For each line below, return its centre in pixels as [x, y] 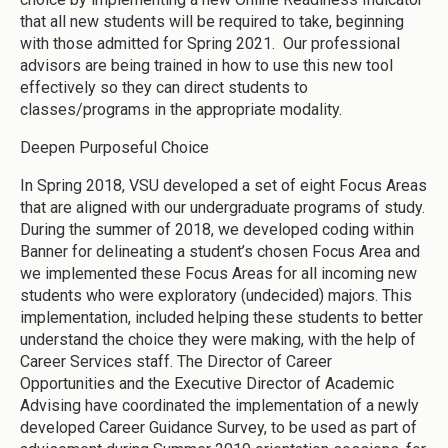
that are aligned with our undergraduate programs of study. [222, 208]
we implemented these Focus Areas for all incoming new [218, 274]
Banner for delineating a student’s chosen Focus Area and [220, 252]
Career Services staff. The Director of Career [176, 362]
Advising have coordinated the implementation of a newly [219, 406]
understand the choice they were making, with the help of [218, 340]
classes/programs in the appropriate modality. [181, 110]
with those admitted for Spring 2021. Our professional [210, 44]
